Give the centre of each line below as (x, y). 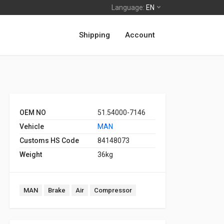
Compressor (113, 190)
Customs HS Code (49, 140)
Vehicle (32, 126)
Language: (128, 7)
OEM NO (33, 112)
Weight (31, 154)
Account (140, 35)
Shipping (94, 35)
